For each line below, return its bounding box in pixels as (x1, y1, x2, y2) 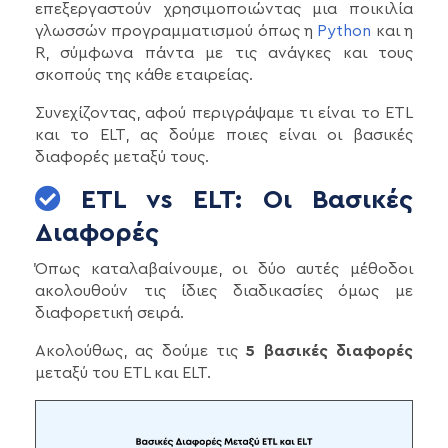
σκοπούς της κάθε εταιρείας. (35, 67, 253, 84)
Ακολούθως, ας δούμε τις (35, 343, 247, 360)
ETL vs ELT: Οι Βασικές (61, 187, 413, 214)
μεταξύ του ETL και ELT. (35, 365, 211, 382)
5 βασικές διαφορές (246, 343, 414, 360)
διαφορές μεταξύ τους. (35, 149, 209, 166)
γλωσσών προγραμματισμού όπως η (35, 23, 318, 40)
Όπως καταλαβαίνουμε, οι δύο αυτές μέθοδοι (35, 261, 413, 278)
